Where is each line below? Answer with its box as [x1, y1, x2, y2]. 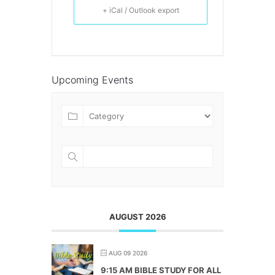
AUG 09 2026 [109, 249, 147, 257]
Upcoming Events [52, 73, 133, 86]
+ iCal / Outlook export [102, 5, 179, 15]
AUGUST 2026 [109, 211, 166, 222]
